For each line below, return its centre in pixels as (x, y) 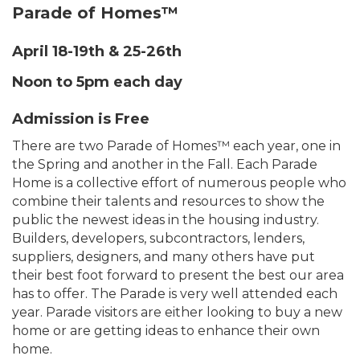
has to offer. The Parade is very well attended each (175, 294)
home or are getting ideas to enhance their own (166, 331)
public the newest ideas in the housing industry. (166, 220)
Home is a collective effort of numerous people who (179, 183)
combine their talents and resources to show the (168, 202)
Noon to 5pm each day (97, 82)
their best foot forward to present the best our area (178, 276)
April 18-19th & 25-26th (97, 52)
